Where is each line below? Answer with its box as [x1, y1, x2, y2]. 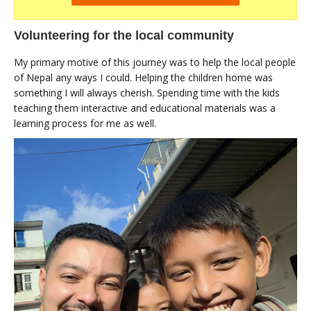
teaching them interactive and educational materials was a [14, 101, 276, 115]
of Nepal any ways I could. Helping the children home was [14, 70, 273, 84]
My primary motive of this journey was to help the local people [14, 55, 296, 69]
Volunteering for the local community [14, 28, 234, 42]
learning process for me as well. [14, 116, 156, 130]
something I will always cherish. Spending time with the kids [14, 85, 280, 99]
